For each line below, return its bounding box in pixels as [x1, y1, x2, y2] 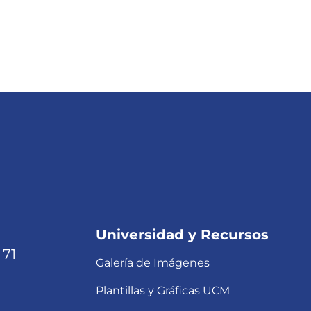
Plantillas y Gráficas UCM [96, 284, 230, 298]
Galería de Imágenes [96, 256, 210, 270]
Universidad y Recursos [96, 226, 269, 244]
